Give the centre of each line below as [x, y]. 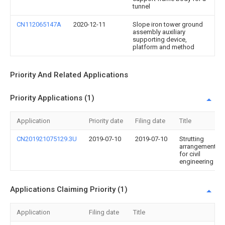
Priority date [106, 121]
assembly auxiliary [159, 32]
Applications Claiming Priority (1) [69, 190]
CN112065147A [39, 25]
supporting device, [160, 40]
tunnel [141, 7]
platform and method [163, 47]
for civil [190, 154]
